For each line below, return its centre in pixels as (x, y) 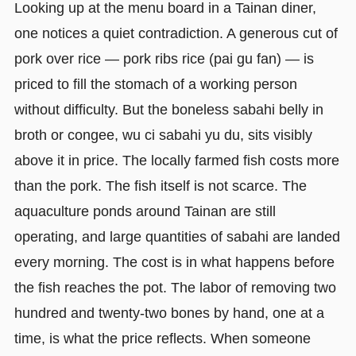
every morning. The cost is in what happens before (174, 262)
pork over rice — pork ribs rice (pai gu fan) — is (164, 58)
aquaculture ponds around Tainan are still (145, 211)
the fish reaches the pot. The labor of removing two (175, 287)
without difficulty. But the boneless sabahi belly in (168, 109)
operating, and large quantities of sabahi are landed (177, 236)
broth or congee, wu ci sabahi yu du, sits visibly (163, 135)
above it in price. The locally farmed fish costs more (176, 160)
